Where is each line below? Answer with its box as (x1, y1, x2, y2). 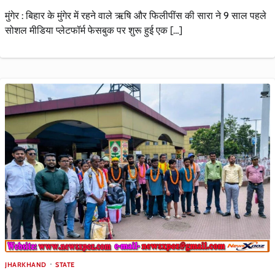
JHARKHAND (5, 260, 47, 269)
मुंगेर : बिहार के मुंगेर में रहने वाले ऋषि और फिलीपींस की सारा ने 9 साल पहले (5, 9, 266, 21)
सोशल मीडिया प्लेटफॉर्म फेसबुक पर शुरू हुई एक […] (5, 24, 182, 36)
